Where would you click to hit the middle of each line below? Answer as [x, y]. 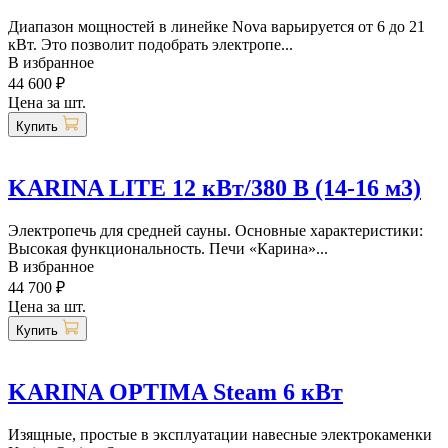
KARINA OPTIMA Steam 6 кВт [175, 391]
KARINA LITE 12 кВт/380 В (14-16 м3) [214, 188]
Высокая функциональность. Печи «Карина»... [168, 249]
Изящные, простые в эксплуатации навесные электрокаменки [220, 434]
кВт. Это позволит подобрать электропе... [150, 45]
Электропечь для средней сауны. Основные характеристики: [215, 231]
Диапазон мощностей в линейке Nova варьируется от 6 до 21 [216, 27]
